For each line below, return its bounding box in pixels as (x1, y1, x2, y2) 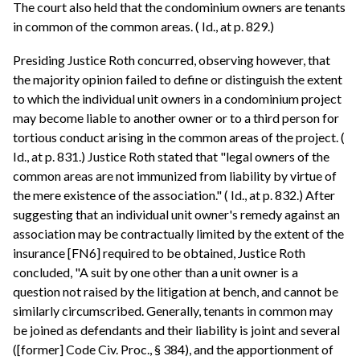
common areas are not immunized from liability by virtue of (13, 167, 337, 183)
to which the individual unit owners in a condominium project (13, 90, 342, 106)
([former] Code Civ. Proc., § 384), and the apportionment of (13, 341, 333, 357)
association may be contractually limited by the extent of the (13, 225, 344, 241)
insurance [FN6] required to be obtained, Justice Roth (13, 244, 305, 260)
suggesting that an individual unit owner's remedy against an (13, 206, 340, 222)
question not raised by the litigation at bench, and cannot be (13, 283, 338, 299)
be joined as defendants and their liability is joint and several (13, 321, 340, 337)
